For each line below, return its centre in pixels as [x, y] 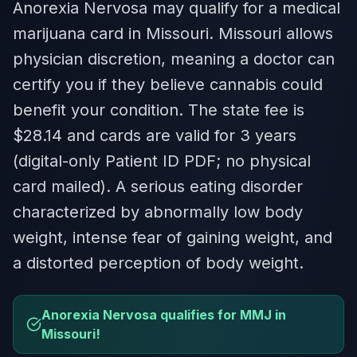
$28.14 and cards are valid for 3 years [155, 135]
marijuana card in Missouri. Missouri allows [173, 33]
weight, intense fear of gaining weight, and [173, 237]
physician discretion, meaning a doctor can [174, 59]
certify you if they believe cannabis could [168, 84]
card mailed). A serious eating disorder [158, 186]
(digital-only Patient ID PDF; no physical [162, 161]
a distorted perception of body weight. [158, 263]
